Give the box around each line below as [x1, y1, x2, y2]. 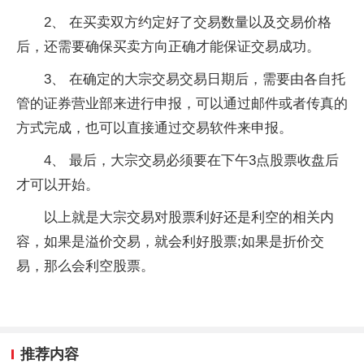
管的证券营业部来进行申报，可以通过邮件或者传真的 [16, 95, 348, 111]
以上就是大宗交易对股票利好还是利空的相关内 [44, 209, 334, 225]
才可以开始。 [16, 176, 99, 193]
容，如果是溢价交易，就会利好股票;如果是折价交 [16, 233, 324, 249]
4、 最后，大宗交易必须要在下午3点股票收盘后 [44, 152, 339, 168]
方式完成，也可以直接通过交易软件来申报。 [16, 119, 292, 136]
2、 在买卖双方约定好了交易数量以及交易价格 [44, 14, 331, 30]
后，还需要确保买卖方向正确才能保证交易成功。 [16, 38, 320, 54]
